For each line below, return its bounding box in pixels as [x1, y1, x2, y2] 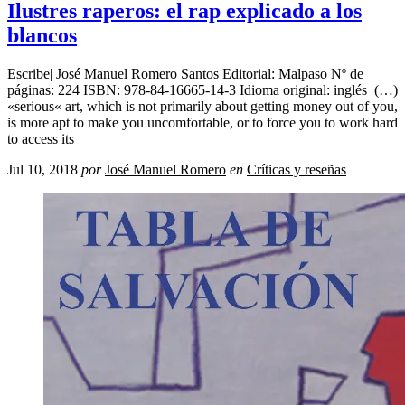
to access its [7, 130, 74, 146]
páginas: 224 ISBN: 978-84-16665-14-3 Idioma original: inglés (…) [7, 81, 398, 98]
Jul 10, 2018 [7, 161, 78, 177]
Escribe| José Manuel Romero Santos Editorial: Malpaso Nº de [7, 65, 363, 81]
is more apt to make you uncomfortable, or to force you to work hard [7, 114, 398, 130]
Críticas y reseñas [247, 161, 346, 177]
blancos [7, 23, 77, 47]
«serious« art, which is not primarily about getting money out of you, [7, 98, 398, 114]
